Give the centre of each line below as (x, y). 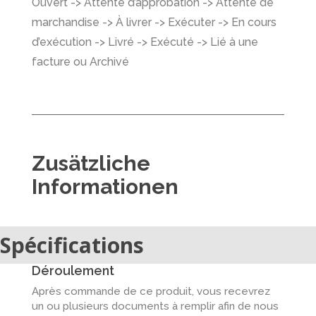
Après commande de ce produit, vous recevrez (151, 291)
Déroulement (73, 271)
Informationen (105, 187)
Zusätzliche (91, 163)
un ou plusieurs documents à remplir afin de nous (155, 306)
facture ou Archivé (80, 62)
